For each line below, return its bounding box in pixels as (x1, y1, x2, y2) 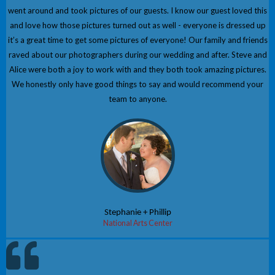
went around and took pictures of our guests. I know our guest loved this (8, 6, 267, 16)
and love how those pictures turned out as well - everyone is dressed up (9, 20, 266, 31)
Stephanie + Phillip (104, 208, 171, 218)
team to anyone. (108, 94, 167, 104)
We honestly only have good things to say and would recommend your (12, 79, 263, 90)
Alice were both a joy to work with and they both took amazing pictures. (9, 64, 266, 75)
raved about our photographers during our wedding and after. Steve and (8, 50, 267, 60)
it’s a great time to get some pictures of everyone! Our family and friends (7, 35, 268, 45)
